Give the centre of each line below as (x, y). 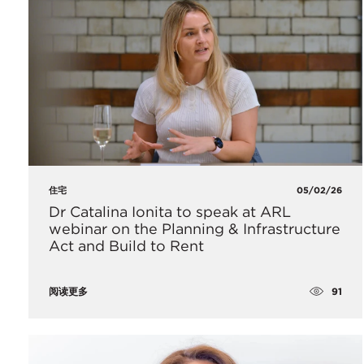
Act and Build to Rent (126, 246)
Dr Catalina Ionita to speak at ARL (170, 212)
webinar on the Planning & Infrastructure (195, 229)
